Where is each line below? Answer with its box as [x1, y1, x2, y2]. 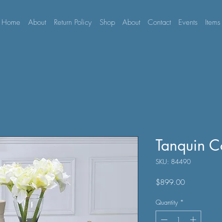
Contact [147, 17, 171, 27]
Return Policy [54, 17, 92, 27]
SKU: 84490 [156, 157, 191, 166]
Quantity [156, 198, 178, 207]
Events [178, 17, 198, 27]
